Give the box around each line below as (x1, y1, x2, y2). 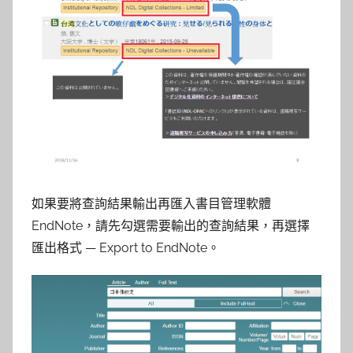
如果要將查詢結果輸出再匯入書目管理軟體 (32, 195, 271, 211)
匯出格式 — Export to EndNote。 (32, 240, 220, 255)
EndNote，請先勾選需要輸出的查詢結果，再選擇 (32, 217, 310, 233)
